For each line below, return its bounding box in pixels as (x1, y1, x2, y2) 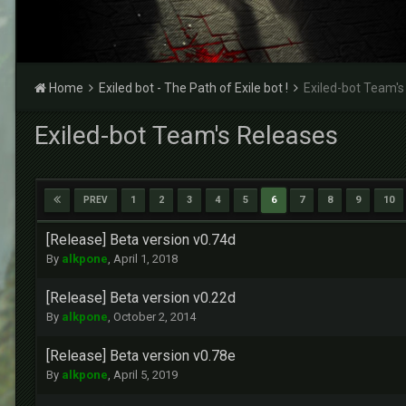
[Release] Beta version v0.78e (46, 347, 236, 365)
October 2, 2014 (113, 310, 196, 324)
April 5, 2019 (113, 368, 178, 382)
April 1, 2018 (113, 252, 178, 266)
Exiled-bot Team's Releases (34, 121, 338, 150)
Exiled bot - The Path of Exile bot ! (99, 81, 291, 95)
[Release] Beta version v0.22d (46, 289, 236, 307)
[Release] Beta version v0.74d (46, 231, 236, 249)
